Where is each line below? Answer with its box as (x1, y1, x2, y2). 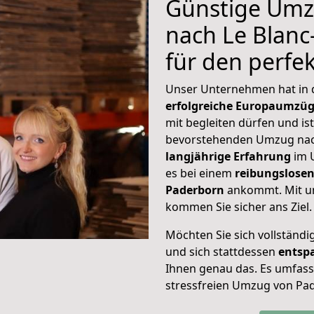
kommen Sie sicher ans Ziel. (165, 199, 312, 214)
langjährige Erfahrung (165, 149, 291, 164)
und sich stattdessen (165, 244, 278, 259)
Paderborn (165, 182, 227, 198)
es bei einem (165, 165, 232, 181)
